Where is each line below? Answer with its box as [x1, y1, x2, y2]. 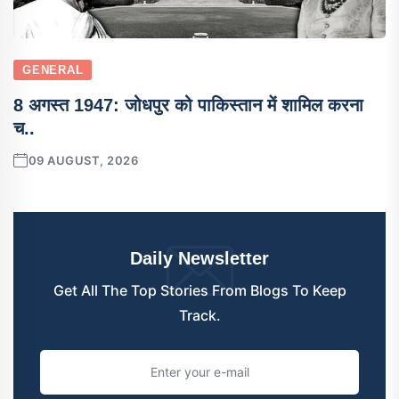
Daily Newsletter [130, 248, 269, 268]
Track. [178, 305, 221, 324]
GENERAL [22, 62, 84, 77]
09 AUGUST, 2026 [28, 152, 139, 167]
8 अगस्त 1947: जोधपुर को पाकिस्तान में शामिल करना [13, 94, 363, 115]
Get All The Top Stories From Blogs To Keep [53, 281, 346, 299]
